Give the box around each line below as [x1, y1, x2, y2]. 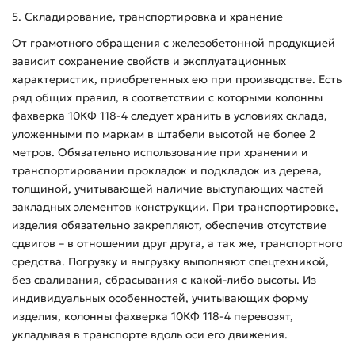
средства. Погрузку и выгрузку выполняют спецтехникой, [12, 254, 329, 269]
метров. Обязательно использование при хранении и [12, 144, 308, 159]
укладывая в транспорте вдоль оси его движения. [12, 326, 288, 342]
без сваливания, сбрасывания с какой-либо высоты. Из [12, 272, 316, 287]
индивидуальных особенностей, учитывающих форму [12, 290, 308, 305]
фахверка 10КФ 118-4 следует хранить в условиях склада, [12, 108, 327, 123]
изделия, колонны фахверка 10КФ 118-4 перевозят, [12, 308, 293, 323]
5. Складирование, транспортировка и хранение [12, 9, 283, 24]
